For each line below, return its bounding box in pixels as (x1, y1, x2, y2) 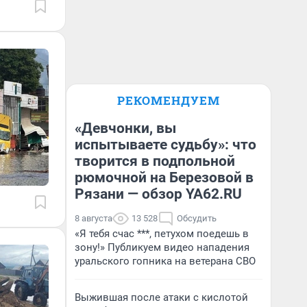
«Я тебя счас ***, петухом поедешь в (75, 228, 249, 240)
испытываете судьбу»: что (75, 136, 256, 153)
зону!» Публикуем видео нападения (75, 241, 249, 254)
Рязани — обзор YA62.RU (75, 186, 242, 202)
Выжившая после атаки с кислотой (75, 291, 248, 304)
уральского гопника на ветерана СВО (75, 255, 256, 267)
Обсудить (177, 213, 217, 223)
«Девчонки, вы (75, 120, 176, 136)
